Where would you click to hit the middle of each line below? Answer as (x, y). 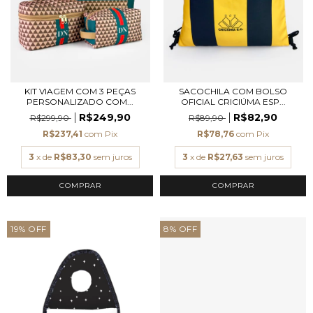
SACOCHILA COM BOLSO (233, 91)
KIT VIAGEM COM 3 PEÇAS (80, 91)
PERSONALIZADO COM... (80, 102)
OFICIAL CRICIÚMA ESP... (233, 102)
